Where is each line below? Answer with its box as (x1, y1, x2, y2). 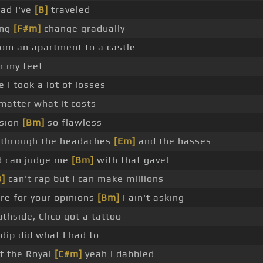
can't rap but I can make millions (5, 173, 164, 185)
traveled (48, 4, 90, 16)
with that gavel (94, 154, 169, 166)
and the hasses (136, 136, 211, 147)
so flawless (45, 117, 102, 129)
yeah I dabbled (82, 248, 154, 260)
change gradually (41, 23, 125, 35)
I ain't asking (120, 192, 184, 204)
